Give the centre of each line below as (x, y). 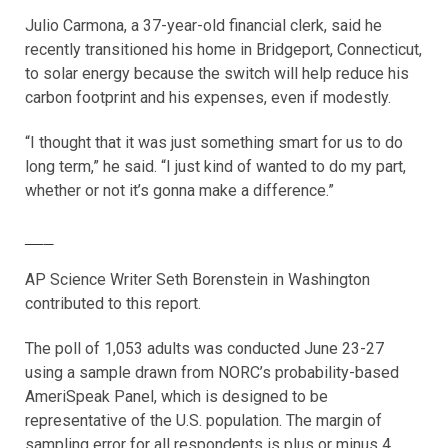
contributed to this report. (113, 303)
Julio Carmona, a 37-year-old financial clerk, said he (203, 26)
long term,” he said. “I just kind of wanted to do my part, (215, 167)
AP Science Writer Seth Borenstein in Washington (197, 279)
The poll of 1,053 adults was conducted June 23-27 (204, 348)
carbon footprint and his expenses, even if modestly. (208, 98)
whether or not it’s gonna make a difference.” (179, 191)
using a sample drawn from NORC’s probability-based (212, 372)
